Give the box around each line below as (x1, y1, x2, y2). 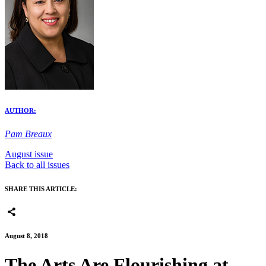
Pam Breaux (5, 128, 52, 139)
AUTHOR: (5, 106, 36, 114)
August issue (5, 148, 53, 159)
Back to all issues (5, 159, 69, 170)
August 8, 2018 (5, 232, 48, 240)
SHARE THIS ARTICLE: (5, 185, 77, 192)
